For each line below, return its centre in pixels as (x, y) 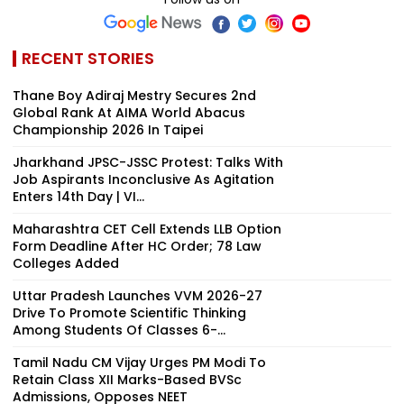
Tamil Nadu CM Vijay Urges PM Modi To (139, 362)
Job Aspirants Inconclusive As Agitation (143, 179)
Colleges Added (66, 263)
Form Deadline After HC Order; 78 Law (137, 246)
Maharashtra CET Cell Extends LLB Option (147, 229)
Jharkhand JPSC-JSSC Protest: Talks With (148, 162)
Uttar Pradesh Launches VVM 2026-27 (138, 295)
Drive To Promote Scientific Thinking (129, 312)
